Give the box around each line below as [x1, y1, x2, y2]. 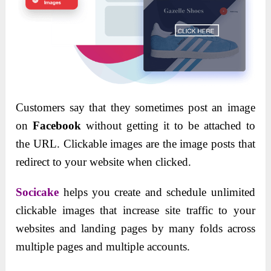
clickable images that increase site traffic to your [16, 204, 255, 217]
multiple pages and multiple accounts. [16, 240, 191, 253]
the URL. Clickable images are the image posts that [16, 137, 255, 151]
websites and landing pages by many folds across [16, 222, 255, 235]
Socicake [16, 186, 59, 199]
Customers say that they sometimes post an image [16, 101, 255, 114]
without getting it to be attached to [81, 119, 255, 132]
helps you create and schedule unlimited [59, 186, 255, 199]
